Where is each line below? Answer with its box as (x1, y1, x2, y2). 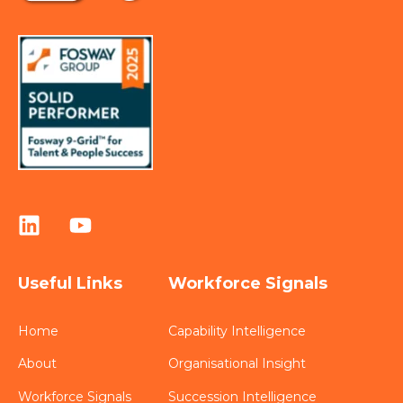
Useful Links (18, 273, 122, 294)
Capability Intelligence (168, 323, 306, 340)
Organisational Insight (168, 355, 306, 372)
